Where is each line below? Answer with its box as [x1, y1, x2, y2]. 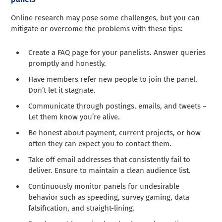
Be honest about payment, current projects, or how [28, 128, 201, 138]
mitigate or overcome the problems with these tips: [11, 24, 183, 34]
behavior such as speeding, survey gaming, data [28, 193, 190, 202]
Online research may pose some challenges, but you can [11, 13, 200, 23]
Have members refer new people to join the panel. [28, 75, 198, 84]
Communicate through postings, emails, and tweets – [28, 102, 207, 111]
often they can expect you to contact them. [28, 139, 172, 149]
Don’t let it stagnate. [28, 86, 96, 95]
